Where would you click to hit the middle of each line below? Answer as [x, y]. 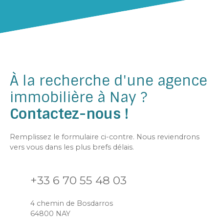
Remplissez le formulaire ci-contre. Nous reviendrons [105, 137]
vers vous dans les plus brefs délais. [72, 147]
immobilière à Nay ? [78, 97]
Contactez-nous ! [71, 114]
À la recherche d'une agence [109, 80]
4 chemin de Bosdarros [72, 203]
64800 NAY [50, 213]
